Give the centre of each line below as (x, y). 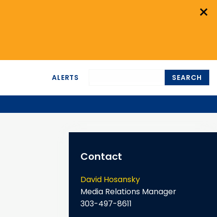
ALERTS (65, 77)
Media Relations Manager (128, 192)
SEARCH (187, 78)
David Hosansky (110, 180)
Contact (101, 157)
